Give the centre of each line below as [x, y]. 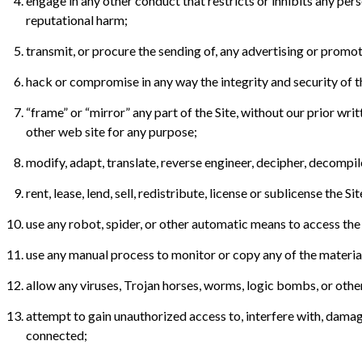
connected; [57, 335]
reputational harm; [77, 20]
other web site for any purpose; [113, 131]
